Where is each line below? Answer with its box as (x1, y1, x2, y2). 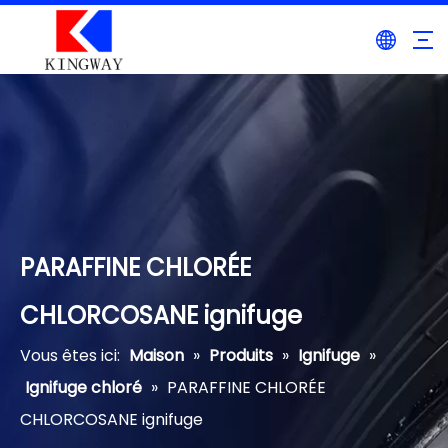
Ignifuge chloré (25, 376, 142, 399)
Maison (129, 344, 184, 367)
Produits (209, 344, 273, 367)
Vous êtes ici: (20, 344, 120, 367)
